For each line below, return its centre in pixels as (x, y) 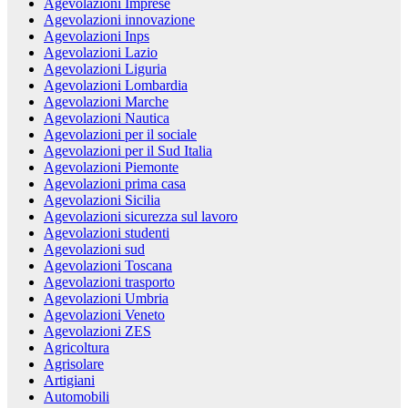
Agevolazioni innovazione (119, 20)
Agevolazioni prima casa (115, 184)
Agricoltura (76, 348)
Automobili (76, 397)
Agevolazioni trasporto (109, 282)
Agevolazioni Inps (97, 36)
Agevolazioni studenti (107, 233)
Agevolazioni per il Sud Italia (128, 151)
